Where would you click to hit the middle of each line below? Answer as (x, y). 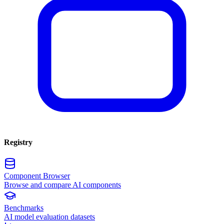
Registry (18, 142)
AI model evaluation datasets (49, 217)
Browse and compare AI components (62, 185)
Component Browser (37, 176)
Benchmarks (24, 208)
